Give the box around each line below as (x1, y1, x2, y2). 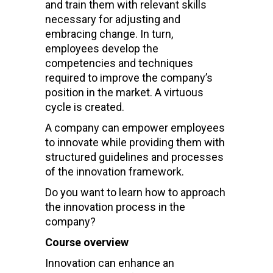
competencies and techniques (45, 56, 193, 69)
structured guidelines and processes (45, 150, 224, 163)
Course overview (45, 235, 129, 249)
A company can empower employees (45, 121, 225, 134)
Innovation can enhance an (45, 256, 174, 269)
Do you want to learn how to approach (45, 185, 225, 199)
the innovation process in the (45, 200, 185, 213)
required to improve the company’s (45, 71, 213, 84)
